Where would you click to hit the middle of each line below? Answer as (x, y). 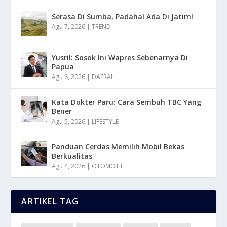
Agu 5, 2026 (69, 121)
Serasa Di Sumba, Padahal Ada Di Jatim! (123, 16)
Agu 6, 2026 (69, 77)
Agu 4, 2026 (69, 166)
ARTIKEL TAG (50, 201)
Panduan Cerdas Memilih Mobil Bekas (118, 146)
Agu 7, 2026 (69, 26)
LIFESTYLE (105, 121)
